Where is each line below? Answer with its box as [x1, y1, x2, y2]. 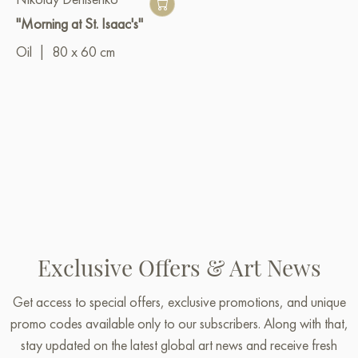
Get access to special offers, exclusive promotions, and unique [12, 292, 346, 311]
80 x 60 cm [52, 42, 115, 61]
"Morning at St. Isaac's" [16, 14, 143, 33]
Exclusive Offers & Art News [37, 252, 321, 282]
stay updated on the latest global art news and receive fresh [21, 335, 337, 354]
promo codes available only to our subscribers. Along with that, [10, 313, 348, 332]
